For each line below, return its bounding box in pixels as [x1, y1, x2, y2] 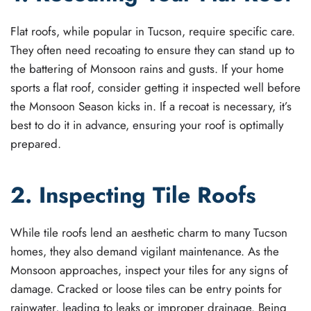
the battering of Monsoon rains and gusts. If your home [10, 60, 284, 77]
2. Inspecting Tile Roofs [10, 178, 256, 211]
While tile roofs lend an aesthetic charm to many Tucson [10, 224, 287, 241]
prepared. [10, 135, 61, 152]
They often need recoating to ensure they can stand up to [10, 41, 294, 58]
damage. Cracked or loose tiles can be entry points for [10, 280, 282, 297]
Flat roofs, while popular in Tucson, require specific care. [10, 22, 295, 40]
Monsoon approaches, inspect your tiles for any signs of [10, 261, 288, 278]
